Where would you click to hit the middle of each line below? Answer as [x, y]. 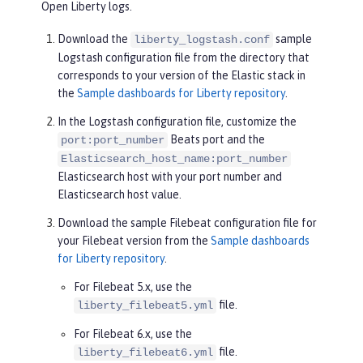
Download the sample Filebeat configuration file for [187, 222]
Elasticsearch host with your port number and [170, 176]
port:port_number [113, 140]
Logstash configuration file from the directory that [184, 57]
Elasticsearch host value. [120, 194]
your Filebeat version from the [134, 240]
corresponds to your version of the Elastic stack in [181, 75]
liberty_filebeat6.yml [145, 352]
